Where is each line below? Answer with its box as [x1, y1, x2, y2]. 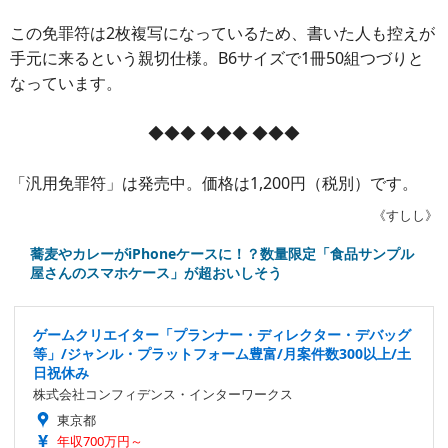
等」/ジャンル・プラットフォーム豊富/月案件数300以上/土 [33, 344, 411, 363]
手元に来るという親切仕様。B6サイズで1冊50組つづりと [10, 47, 424, 69]
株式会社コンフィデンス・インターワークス [33, 385, 293, 403]
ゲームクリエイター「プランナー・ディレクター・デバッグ [33, 325, 411, 344]
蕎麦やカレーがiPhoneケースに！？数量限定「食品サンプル [30, 244, 414, 263]
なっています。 [10, 72, 122, 94]
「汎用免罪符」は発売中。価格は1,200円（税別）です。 [10, 172, 418, 194]
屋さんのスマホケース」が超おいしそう [30, 263, 282, 282]
